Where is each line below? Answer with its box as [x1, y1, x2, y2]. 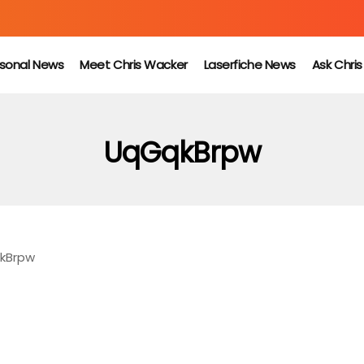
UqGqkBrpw [103, 132, 261, 172]
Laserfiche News [203, 56, 296, 73]
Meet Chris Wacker [80, 56, 188, 73]
